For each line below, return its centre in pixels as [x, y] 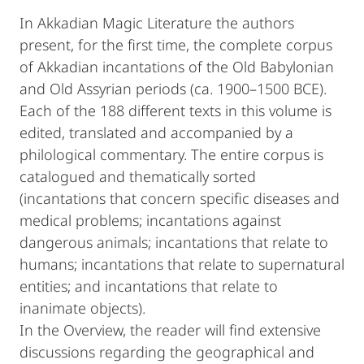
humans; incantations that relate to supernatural [182, 264]
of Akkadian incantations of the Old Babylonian [177, 67]
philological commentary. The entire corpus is [171, 154]
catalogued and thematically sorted [138, 176]
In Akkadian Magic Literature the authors [157, 23]
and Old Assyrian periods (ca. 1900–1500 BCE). [173, 89]
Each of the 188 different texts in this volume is [175, 110]
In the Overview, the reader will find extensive [170, 330]
